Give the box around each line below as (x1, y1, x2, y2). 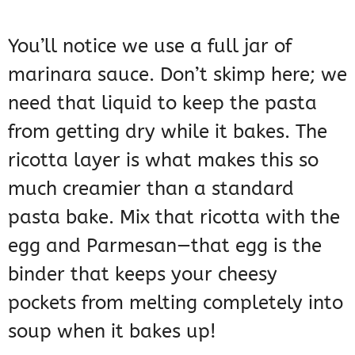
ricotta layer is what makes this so (8, 149, 319, 172)
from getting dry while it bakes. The (8, 120, 327, 143)
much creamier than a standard (8, 177, 294, 200)
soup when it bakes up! (8, 320, 216, 343)
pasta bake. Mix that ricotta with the (8, 206, 340, 229)
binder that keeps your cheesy (8, 263, 277, 286)
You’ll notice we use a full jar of (8, 35, 292, 58)
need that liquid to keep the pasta (8, 92, 317, 115)
